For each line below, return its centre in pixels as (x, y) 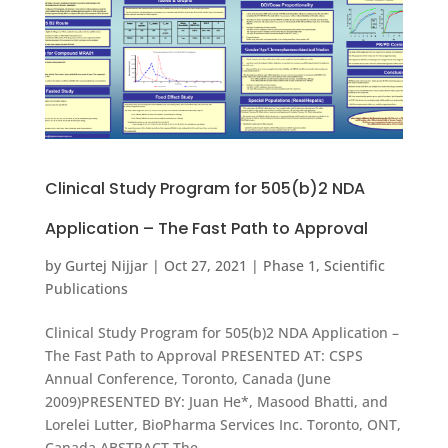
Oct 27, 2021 (205, 265)
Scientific (354, 265)
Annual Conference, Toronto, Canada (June (187, 378)
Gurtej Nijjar (106, 265)
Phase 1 (289, 265)
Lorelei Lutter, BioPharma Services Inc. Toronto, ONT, (222, 424)
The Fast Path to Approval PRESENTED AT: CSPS (203, 355)
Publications (86, 288)
